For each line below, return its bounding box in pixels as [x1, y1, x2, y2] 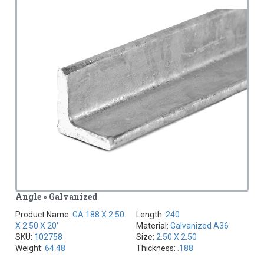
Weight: [15, 243, 45, 253]
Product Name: [15, 210, 73, 220]
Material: [136, 221, 170, 231]
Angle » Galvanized [15, 191, 98, 203]
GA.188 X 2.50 [72, 210, 125, 220]
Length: [136, 210, 166, 220]
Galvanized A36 [170, 221, 229, 231]
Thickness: [136, 243, 177, 253]
